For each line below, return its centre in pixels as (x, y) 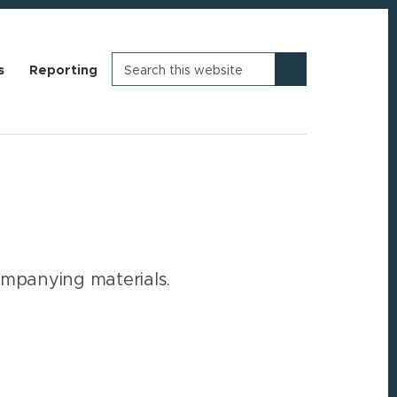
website (138, 85)
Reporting (63, 70)
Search (135, 58)
